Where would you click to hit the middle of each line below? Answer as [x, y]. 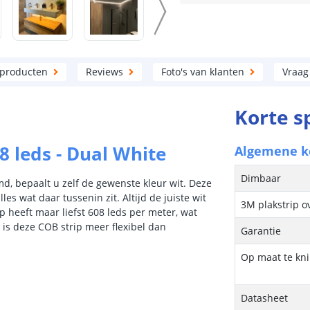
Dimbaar [261, 178]
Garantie [261, 231]
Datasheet [265, 298]
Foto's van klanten [203, 72]
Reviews [104, 72]
